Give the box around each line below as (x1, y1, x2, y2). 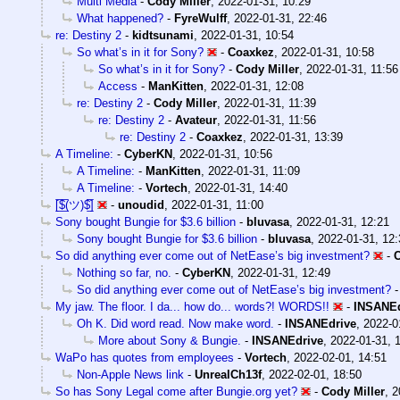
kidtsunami (132, 28, 194, 42)
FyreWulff (174, 11, 227, 25)
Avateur (175, 112, 217, 127)
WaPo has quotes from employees (55, 350, 234, 364)
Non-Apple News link (77, 367, 184, 381)
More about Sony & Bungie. (98, 333, 241, 347)
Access (98, 79, 137, 93)
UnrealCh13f (195, 367, 262, 381)
